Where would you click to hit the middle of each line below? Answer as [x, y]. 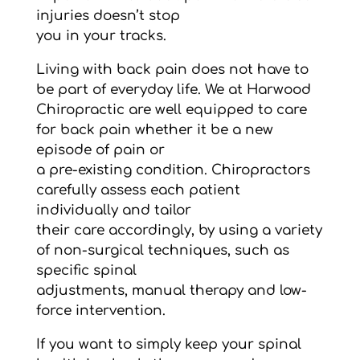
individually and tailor [113, 211]
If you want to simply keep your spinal [168, 345]
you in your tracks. [101, 36]
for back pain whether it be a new [154, 130]
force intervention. [100, 311]
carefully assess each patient [138, 190]
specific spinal [86, 271]
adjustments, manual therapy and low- [171, 291]
